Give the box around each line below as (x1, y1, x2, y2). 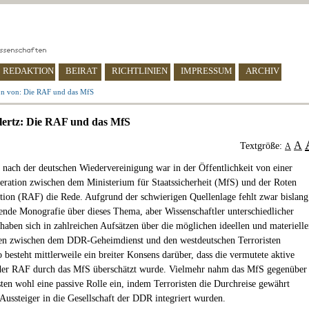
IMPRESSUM (181, 66, 232, 76)
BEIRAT (66, 66, 97, 76)
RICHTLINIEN (112, 66, 168, 76)
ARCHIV (246, 66, 279, 76)
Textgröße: (240, 141, 285, 151)
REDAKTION (3, 66, 54, 76)
